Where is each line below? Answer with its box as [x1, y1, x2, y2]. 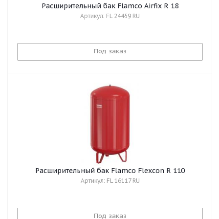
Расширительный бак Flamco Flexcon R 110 [35, 166, 185, 175]
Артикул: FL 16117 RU [80, 177, 140, 184]
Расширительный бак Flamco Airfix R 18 [42, 1, 178, 10]
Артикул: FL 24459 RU [80, 12, 140, 20]
